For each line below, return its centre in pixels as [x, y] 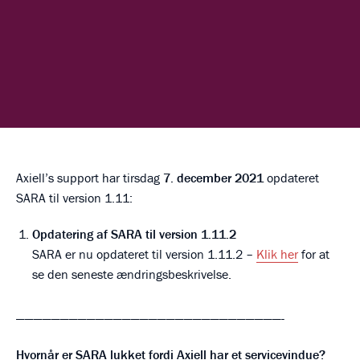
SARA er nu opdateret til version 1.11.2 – [144, 254]
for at [314, 254]
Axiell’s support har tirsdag [90, 178]
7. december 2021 [213, 178]
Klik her [277, 254]
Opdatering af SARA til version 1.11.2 [134, 234]
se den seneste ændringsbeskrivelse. [132, 274]
